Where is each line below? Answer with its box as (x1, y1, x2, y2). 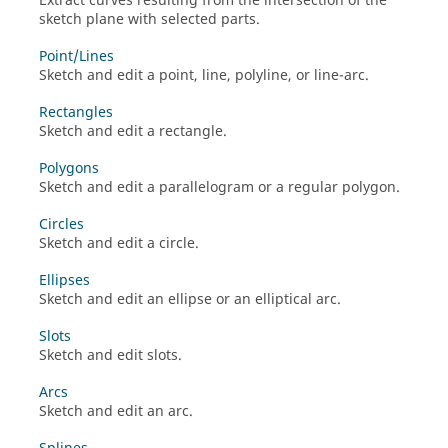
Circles (39, 213, 84, 235)
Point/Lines (39, 45, 114, 67)
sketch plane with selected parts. (39, 8, 260, 30)
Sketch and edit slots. (39, 344, 182, 366)
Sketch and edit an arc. (39, 400, 193, 422)
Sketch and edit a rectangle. (39, 120, 227, 142)
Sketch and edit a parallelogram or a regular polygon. (39, 176, 400, 198)
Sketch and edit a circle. (39, 232, 199, 254)
